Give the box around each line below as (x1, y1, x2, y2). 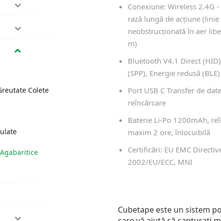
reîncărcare (128, 98, 166, 108)
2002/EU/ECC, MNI (128, 157, 192, 167)
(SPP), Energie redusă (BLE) (128, 68, 220, 78)
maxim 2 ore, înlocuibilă (128, 127, 210, 137)
